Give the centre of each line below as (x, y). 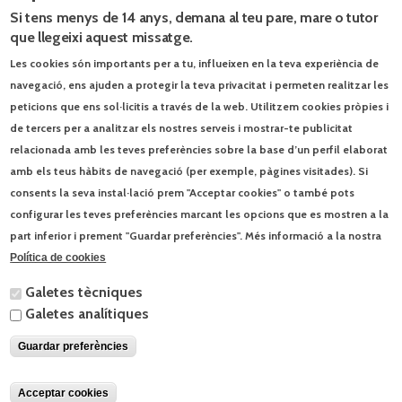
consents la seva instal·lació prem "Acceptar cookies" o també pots (183, 192)
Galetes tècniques (84, 292)
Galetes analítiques (87, 314)
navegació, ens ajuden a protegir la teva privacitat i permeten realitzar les (200, 85)
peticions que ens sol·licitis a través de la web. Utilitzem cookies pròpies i (200, 106)
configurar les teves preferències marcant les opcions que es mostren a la (200, 214)
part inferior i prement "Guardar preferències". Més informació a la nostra (196, 236)
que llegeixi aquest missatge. (101, 37)
